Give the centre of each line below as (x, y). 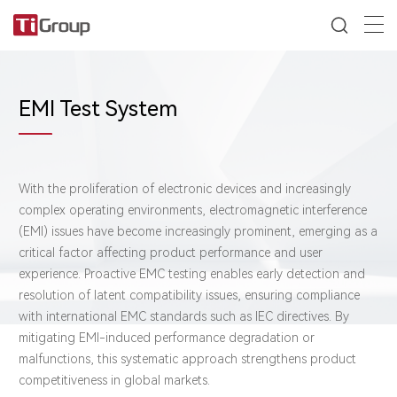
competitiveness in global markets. (114, 380)
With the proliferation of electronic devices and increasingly (185, 188)
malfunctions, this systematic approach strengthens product (187, 358)
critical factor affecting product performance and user (171, 252)
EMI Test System (98, 109)
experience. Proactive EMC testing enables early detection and (192, 273)
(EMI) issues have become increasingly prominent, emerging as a (198, 231)
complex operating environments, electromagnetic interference (193, 210)
